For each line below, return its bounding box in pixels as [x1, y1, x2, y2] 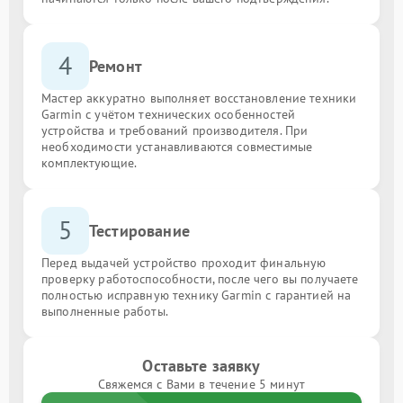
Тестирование [89, 219, 190, 241]
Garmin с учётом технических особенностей [41, 105, 295, 122]
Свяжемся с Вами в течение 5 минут [98, 375, 305, 392]
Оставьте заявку [142, 354, 261, 376]
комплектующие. [41, 154, 138, 171]
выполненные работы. [41, 302, 168, 319]
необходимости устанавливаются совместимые [41, 138, 313, 155]
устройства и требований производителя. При [41, 121, 309, 139]
